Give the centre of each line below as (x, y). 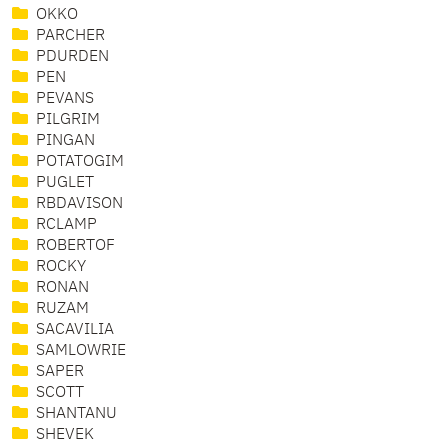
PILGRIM (66, 120)
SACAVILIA (73, 330)
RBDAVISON (77, 204)
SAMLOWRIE (79, 351)
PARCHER (68, 36)
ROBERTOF (73, 246)
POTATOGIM (78, 162)
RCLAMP (64, 225)
